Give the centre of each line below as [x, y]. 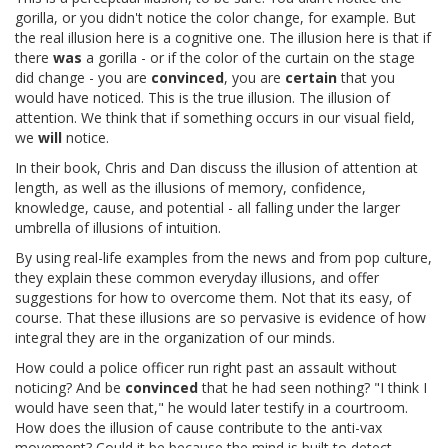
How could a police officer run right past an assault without [206, 367]
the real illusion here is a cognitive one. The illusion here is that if [223, 37]
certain [311, 77]
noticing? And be [70, 387]
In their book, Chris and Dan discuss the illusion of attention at [216, 167]
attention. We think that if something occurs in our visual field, [215, 117]
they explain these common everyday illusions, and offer [197, 277]
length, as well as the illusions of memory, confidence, [190, 187]
